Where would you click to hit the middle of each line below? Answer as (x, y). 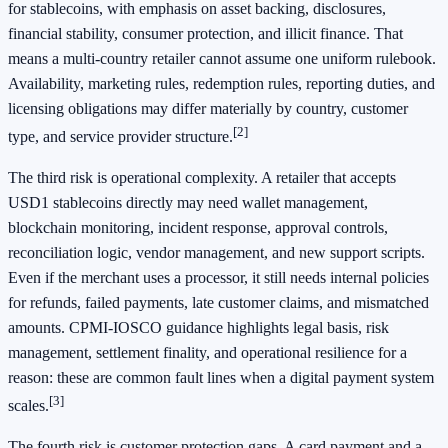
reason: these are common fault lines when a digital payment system (221, 377)
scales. (28, 406)
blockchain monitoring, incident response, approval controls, (198, 227)
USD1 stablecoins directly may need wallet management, (188, 202)
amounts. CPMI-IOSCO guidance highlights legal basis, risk (198, 327)
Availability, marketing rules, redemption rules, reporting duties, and (221, 83)
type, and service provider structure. (120, 136)
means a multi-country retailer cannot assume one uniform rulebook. (222, 58)
